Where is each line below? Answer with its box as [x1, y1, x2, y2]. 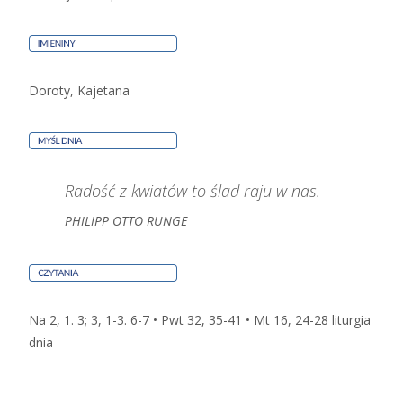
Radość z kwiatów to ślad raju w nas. [65, 180, 320, 202]
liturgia [332, 311, 371, 329]
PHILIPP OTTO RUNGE [65, 212, 187, 230]
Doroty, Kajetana [29, 82, 130, 100]
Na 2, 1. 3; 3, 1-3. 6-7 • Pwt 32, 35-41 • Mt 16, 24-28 [29, 311, 332, 329]
